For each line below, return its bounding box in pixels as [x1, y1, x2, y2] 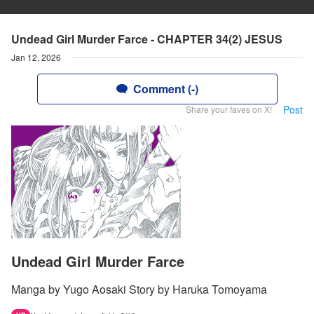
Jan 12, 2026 [11, 51, 61, 63]
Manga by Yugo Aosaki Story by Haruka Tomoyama [11, 281, 267, 298]
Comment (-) [132, 81, 198, 97]
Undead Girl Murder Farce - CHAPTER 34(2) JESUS [11, 31, 282, 47]
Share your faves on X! [186, 103, 272, 115]
